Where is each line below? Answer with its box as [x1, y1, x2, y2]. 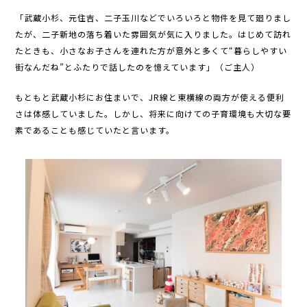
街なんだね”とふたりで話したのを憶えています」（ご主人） [15, 61, 260, 73]
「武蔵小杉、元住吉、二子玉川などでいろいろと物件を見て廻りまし [15, 12, 292, 24]
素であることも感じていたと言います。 [15, 124, 175, 136]
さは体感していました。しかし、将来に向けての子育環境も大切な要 [15, 108, 292, 120]
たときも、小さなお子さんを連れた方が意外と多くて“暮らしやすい [15, 45, 288, 57]
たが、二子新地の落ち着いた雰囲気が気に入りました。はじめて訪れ [15, 28, 292, 40]
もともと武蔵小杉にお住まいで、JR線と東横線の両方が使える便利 [15, 91, 285, 103]
